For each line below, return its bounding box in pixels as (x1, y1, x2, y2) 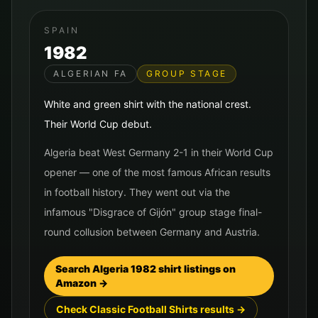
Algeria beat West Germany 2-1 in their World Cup (44, 146, 273, 158)
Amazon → (55, 277, 108, 289)
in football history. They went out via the (44, 186, 230, 198)
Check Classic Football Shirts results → (56, 303, 246, 315)
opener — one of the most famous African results (44, 166, 270, 178)
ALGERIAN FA (53, 68, 128, 79)
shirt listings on (156, 263, 236, 275)
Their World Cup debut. (44, 118, 152, 130)
